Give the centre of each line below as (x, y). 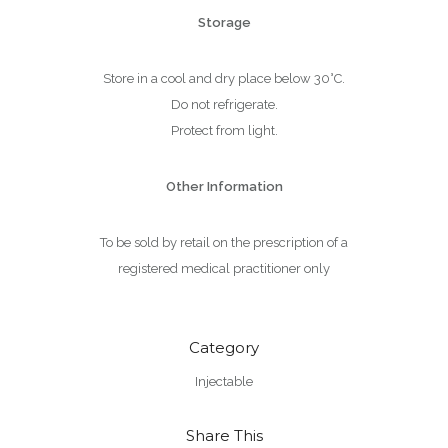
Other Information (224, 186)
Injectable (224, 381)
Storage (224, 22)
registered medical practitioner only (224, 268)
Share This (224, 435)
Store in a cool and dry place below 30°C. (224, 78)
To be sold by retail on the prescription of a (224, 242)
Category (224, 347)
